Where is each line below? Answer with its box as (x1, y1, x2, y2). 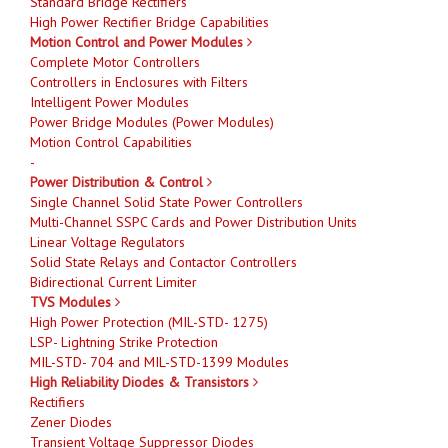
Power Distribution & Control (30, 172, 207, 191)
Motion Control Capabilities (30, 132, 192, 151)
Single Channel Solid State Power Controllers (30, 192, 303, 211)
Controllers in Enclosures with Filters (30, 72, 248, 91)
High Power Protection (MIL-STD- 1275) (30, 312, 268, 331)
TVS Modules (30, 292, 115, 311)
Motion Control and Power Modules (30, 32, 247, 51)
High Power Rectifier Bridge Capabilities (30, 12, 269, 31)
